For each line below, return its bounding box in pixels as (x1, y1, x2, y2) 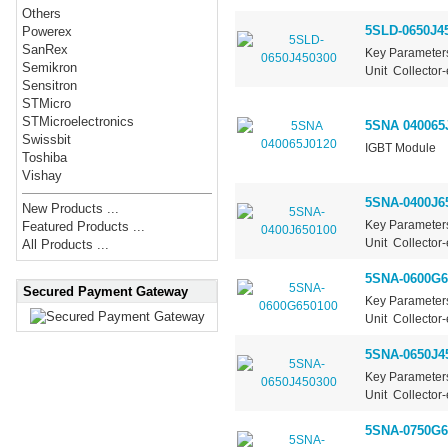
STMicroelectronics (22, 114, 135, 130)
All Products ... (22, 237, 110, 253)
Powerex (22, 24, 73, 40)
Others (22, 6, 62, 22)
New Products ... (22, 201, 120, 217)
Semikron (22, 60, 78, 76)
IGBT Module (364, 140, 436, 155)
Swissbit (22, 132, 72, 148)
